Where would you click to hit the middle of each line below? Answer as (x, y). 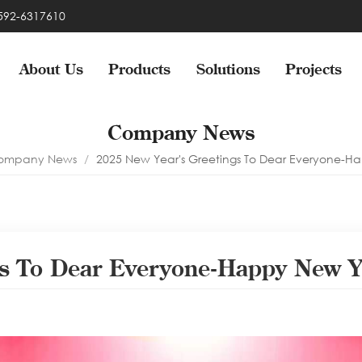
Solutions (228, 69)
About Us (51, 69)
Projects (314, 69)
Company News (181, 132)
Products (140, 69)
